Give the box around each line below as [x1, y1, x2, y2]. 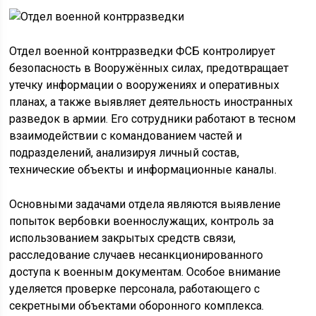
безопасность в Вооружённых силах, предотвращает [9, 61, 289, 75]
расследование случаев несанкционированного [9, 248, 264, 262]
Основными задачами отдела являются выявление [9, 197, 281, 212]
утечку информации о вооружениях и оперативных [9, 78, 280, 92]
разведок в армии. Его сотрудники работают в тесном [9, 112, 296, 126]
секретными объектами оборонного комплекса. [9, 299, 265, 313]
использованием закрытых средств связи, [9, 231, 236, 245]
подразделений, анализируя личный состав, [9, 146, 240, 160]
